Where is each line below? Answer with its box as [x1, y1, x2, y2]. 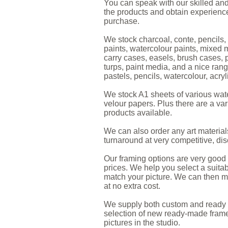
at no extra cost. [104, 182, 160, 190]
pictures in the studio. [104, 218, 180, 227]
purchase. [104, 17, 139, 25]
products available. [104, 108, 172, 117]
